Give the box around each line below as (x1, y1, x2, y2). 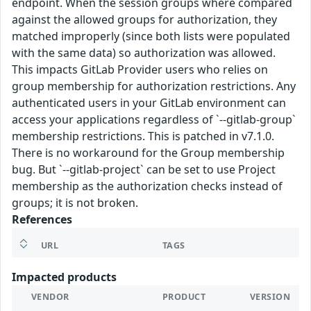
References (12, 212, 72, 228)
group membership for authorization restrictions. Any (12, 78, 296, 94)
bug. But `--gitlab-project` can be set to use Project (12, 162, 276, 178)
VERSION (250, 291, 291, 303)
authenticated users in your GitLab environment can (12, 95, 286, 111)
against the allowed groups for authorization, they (12, 12, 277, 28)
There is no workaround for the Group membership (12, 145, 285, 161)
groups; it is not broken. (12, 195, 138, 211)
